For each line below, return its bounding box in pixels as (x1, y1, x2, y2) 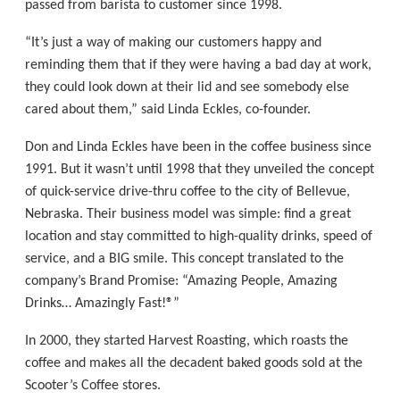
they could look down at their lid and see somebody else (25, 80, 350, 96)
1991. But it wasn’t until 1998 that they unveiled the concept (25, 162, 375, 177)
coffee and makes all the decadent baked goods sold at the (25, 355, 363, 371)
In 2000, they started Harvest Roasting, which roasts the (25, 333, 349, 348)
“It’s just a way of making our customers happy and (25, 36, 322, 51)
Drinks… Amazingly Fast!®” (25, 296, 180, 311)
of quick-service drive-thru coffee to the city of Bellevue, (25, 184, 351, 199)
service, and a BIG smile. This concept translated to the (25, 251, 345, 266)
